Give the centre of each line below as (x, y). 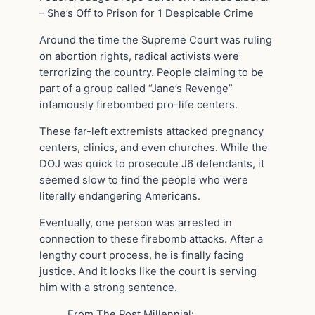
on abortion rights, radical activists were (139, 57)
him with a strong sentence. (108, 287)
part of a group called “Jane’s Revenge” (136, 89)
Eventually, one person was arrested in (136, 223)
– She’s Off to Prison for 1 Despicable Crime (147, 14)
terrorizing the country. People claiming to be (152, 73)
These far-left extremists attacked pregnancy (152, 131)
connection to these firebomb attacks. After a (151, 239)
